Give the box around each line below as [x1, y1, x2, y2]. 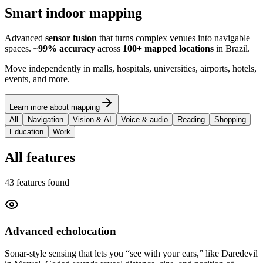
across [95, 43, 123, 54]
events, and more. [5, 74, 70, 85]
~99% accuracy [33, 43, 95, 54]
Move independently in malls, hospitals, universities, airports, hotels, [5, 63, 257, 74]
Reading [177, 115, 205, 124]
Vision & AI [73, 115, 112, 124]
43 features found [5, 177, 69, 187]
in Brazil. [214, 43, 250, 54]
